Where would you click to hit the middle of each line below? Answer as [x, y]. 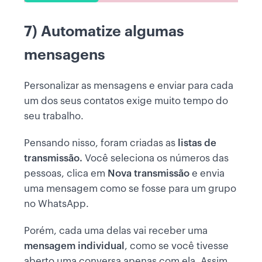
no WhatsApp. [58, 204]
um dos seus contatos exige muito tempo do [126, 101]
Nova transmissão [149, 174]
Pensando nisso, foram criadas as [101, 143]
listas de [197, 143]
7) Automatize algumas [104, 32]
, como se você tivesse [177, 246]
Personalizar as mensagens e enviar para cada [129, 86]
